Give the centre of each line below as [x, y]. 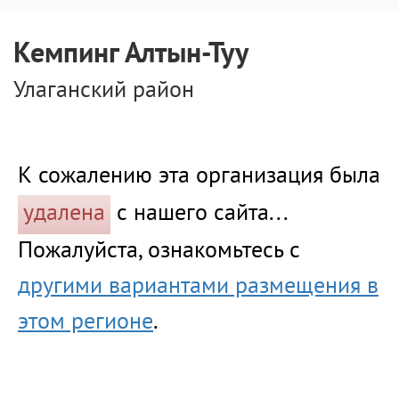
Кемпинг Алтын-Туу [131, 55]
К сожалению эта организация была [199, 177]
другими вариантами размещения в [198, 287]
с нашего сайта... [199, 214]
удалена [64, 214]
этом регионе [85, 323]
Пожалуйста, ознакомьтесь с [159, 252]
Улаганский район [104, 91]
